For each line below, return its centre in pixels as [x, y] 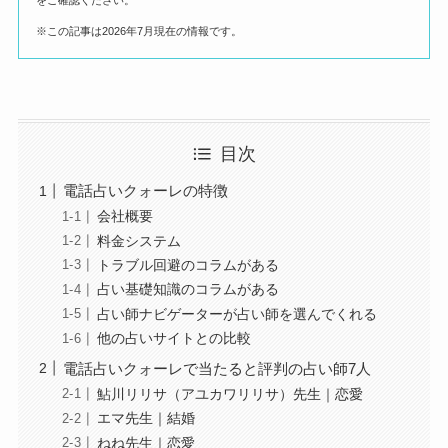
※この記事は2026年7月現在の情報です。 [138, 30]
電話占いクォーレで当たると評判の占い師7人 [216, 368]
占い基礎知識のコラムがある [187, 290]
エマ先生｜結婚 [145, 419]
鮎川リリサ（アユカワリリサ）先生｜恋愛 [229, 395]
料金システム [138, 241]
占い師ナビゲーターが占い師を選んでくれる [236, 314]
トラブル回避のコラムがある [187, 266]
